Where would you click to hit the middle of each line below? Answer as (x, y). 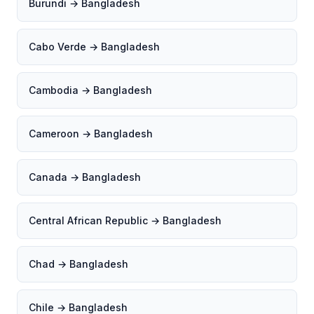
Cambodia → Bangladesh (90, 90)
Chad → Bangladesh (78, 264)
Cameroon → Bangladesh (91, 134)
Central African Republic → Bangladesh (125, 220)
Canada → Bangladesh (85, 177)
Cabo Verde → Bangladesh (94, 47)
